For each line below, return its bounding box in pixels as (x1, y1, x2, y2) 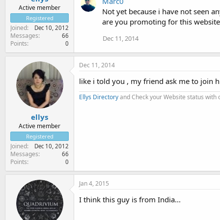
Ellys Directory (79, 92, 118, 101)
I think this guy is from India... (79, 194, 181, 204)
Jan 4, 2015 (79, 179, 109, 188)
